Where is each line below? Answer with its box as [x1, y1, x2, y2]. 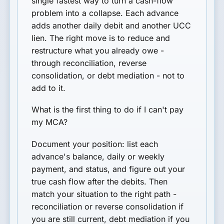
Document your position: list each [31, 138, 158, 149]
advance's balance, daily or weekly [31, 151, 165, 161]
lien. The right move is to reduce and [31, 32, 170, 43]
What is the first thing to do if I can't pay [31, 104, 184, 115]
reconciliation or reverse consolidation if [31, 201, 184, 211]
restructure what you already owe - [31, 45, 164, 55]
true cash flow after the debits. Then [31, 176, 168, 186]
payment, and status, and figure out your [31, 163, 185, 174]
